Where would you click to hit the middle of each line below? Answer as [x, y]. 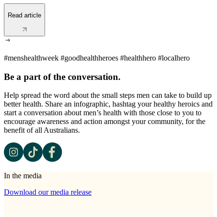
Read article [24, 15]
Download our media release [48, 192]
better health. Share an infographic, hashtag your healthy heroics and [108, 104]
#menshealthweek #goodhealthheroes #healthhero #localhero [97, 58]
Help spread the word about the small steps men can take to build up [108, 95]
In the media [23, 176]
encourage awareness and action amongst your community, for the [105, 122]
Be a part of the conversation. [62, 77]
